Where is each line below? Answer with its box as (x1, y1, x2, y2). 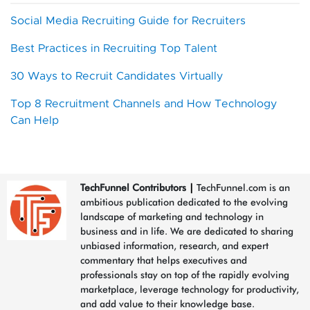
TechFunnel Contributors (80, 181, 186, 193)
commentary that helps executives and (80, 254, 247, 266)
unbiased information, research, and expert (80, 239, 268, 251)
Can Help (10, 114, 59, 126)
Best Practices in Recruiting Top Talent (10, 42, 217, 54)
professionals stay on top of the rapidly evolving (80, 268, 289, 280)
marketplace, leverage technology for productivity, (80, 283, 299, 295)
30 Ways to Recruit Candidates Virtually (10, 70, 223, 82)
